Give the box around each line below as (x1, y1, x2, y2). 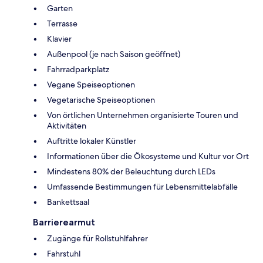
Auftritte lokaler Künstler (47, 135, 136, 146)
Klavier (47, 33, 72, 44)
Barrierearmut (33, 216, 95, 228)
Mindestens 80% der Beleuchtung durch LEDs (47, 166, 215, 177)
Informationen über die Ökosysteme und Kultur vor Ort (47, 150, 249, 161)
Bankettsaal (47, 196, 89, 207)
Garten (47, 2, 73, 14)
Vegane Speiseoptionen (47, 79, 135, 90)
